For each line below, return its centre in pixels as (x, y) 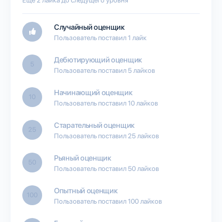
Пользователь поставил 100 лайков (108, 201)
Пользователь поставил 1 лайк (100, 37)
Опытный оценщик (86, 191)
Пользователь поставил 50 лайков (107, 168)
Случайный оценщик (89, 27)
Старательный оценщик (94, 125)
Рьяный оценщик (83, 158)
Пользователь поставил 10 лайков (106, 103)
